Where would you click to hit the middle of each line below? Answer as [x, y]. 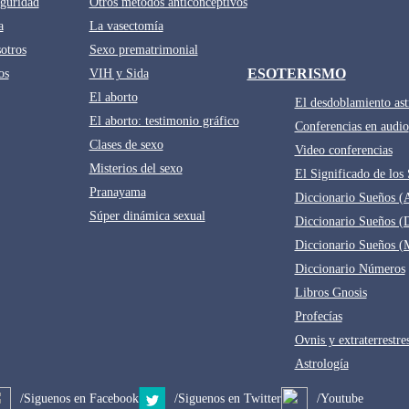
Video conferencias [343, 151]
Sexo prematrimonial [143, 49]
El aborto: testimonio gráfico [164, 121]
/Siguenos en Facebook [79, 399]
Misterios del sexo [136, 168]
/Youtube [340, 399]
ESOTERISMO [296, 74]
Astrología [321, 364]
